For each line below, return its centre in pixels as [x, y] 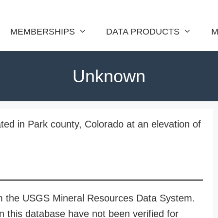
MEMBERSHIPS [42, 32]
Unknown [109, 76]
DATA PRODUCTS [143, 32]
